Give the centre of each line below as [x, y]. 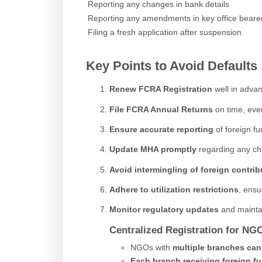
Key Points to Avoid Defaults [172, 66]
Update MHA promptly [153, 149]
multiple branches [208, 247]
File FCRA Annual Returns [161, 109]
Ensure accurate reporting [161, 129]
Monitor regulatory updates [164, 210]
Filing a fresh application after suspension [165, 32]
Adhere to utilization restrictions [174, 189]
